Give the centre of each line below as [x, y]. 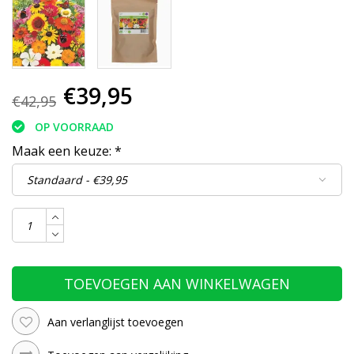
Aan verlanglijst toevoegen [115, 322]
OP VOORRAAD [74, 127]
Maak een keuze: [63, 151]
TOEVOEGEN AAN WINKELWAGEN [177, 284]
